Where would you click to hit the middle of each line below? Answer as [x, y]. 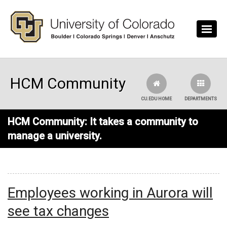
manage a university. [55, 136]
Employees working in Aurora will [110, 193]
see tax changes [58, 211]
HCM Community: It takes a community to [103, 122]
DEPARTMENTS [201, 99]
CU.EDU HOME [156, 99]
